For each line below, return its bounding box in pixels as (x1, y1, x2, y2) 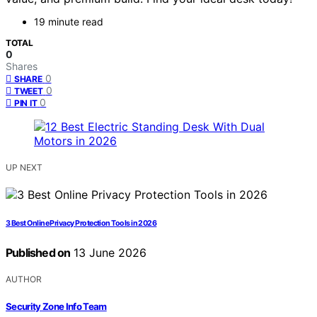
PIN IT (14, 98, 38, 109)
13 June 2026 (70, 246, 147, 260)
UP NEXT (6, 162, 42, 173)
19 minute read (34, 16, 103, 28)
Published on (6, 246, 71, 260)
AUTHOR (6, 274, 42, 285)
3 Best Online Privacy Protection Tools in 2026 (6, 219, 157, 229)
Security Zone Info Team (6, 300, 107, 312)
